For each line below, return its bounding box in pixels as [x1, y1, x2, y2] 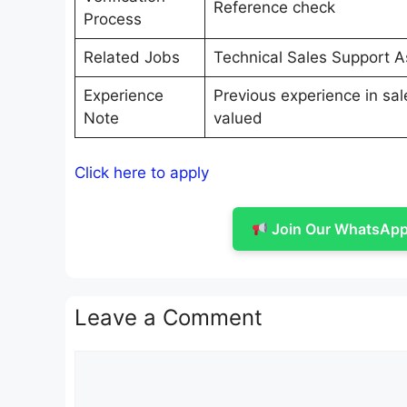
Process [83, 10, 142, 29]
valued [213, 109, 263, 128]
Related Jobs [83, 48, 180, 67]
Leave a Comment [74, 304, 263, 332]
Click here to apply [74, 163, 209, 182]
